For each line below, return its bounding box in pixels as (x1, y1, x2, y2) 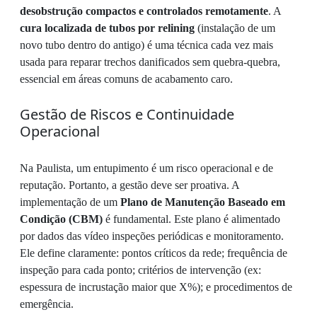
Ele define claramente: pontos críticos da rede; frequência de (20, 247, 287, 259)
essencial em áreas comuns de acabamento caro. (20, 73, 233, 85)
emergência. (20, 298, 74, 310)
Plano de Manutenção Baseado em (120, 196, 285, 208)
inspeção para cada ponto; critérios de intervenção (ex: (20, 264, 261, 276)
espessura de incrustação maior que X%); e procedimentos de (20, 281, 292, 293)
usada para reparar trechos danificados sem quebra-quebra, (20, 56, 280, 68)
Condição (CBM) (20, 213, 103, 225)
